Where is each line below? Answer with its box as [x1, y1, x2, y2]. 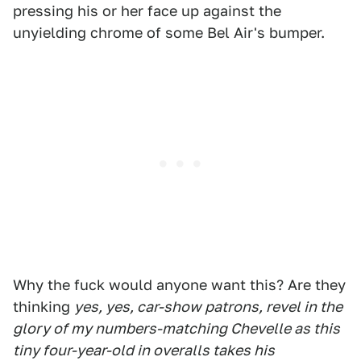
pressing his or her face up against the [13, 2, 281, 19]
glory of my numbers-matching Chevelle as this [13, 320, 340, 337]
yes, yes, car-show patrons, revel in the [74, 298, 342, 315]
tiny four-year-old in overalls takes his [13, 342, 275, 359]
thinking [13, 298, 74, 315]
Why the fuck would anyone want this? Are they [13, 276, 346, 293]
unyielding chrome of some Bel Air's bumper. [13, 24, 325, 41]
